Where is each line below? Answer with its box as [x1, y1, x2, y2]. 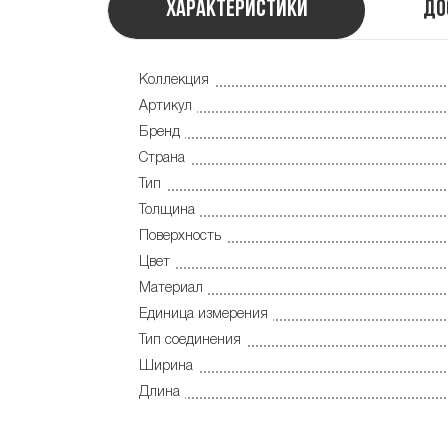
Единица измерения [139, 307, 268, 321]
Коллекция [139, 73, 209, 87]
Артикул [139, 99, 192, 113]
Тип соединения [139, 333, 241, 347]
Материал [139, 281, 203, 295]
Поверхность [139, 229, 221, 243]
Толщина [139, 203, 195, 217]
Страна [139, 151, 185, 165]
